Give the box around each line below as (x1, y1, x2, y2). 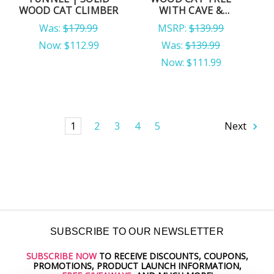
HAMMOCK (165, 15, 217, 29)
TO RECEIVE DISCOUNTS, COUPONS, (96, 250, 248, 262)
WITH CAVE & (159, 4, 223, 18)
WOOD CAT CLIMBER (18, 4, 119, 18)
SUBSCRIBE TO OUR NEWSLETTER (50, 226, 224, 237)
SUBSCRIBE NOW (26, 250, 97, 262)
